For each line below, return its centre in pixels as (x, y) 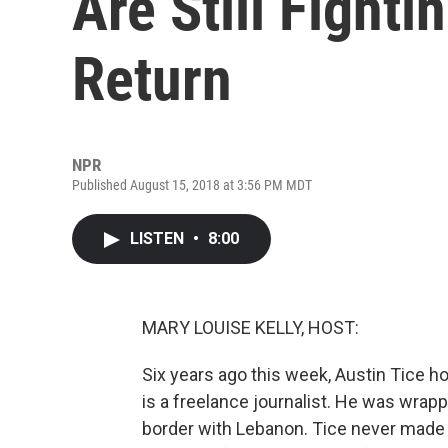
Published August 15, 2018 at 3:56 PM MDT (192, 185)
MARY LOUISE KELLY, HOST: (250, 327)
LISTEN (159, 238)
